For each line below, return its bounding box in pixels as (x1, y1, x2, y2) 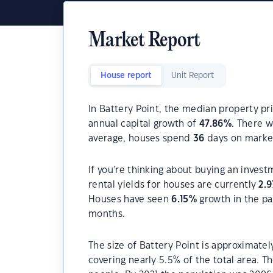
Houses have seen (88, 195, 172, 204)
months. (88, 210, 126, 219)
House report (101, 72, 152, 79)
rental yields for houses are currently (88, 180, 259, 190)
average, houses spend (88, 134, 194, 143)
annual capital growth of (88, 119, 200, 129)
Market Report (88, 30, 200, 52)
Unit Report (171, 72, 214, 79)
